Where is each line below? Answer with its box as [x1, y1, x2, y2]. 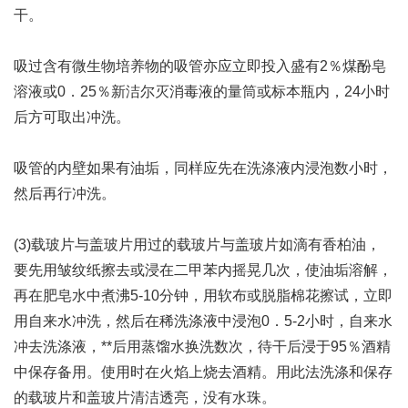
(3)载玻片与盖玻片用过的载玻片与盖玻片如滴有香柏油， [14, 237, 381, 252]
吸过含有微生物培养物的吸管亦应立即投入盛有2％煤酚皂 [14, 58, 386, 74]
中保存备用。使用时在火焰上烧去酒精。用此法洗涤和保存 [14, 364, 393, 380]
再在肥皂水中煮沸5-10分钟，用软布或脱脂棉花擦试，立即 [14, 288, 393, 303]
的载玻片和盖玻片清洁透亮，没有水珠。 [14, 390, 276, 405]
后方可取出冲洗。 [14, 109, 130, 125]
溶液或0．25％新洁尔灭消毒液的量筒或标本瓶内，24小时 [14, 84, 390, 99]
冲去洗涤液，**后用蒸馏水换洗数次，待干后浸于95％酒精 [14, 339, 391, 354]
